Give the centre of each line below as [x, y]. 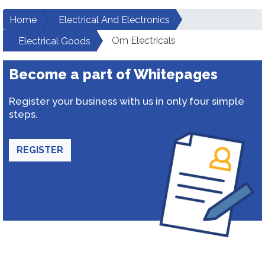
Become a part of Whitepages [113, 74]
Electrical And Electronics [114, 20]
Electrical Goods [54, 41]
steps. [23, 114]
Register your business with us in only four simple [127, 101]
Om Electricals [144, 41]
